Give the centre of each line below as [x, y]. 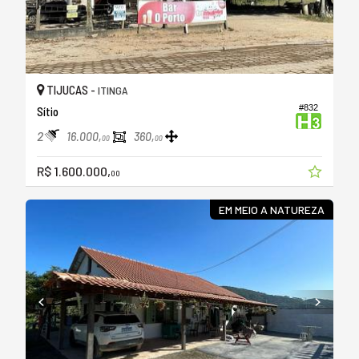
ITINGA [113, 90]
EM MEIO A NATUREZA [271, 209]
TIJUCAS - [71, 89]
